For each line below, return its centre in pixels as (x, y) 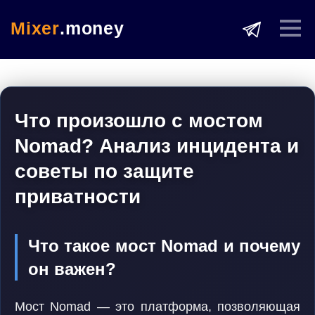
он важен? (72, 269)
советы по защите (104, 171)
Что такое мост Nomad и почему (164, 246)
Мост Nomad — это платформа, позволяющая (157, 307)
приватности (78, 197)
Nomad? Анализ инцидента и (157, 146)
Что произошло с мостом (139, 121)
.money (92, 28)
